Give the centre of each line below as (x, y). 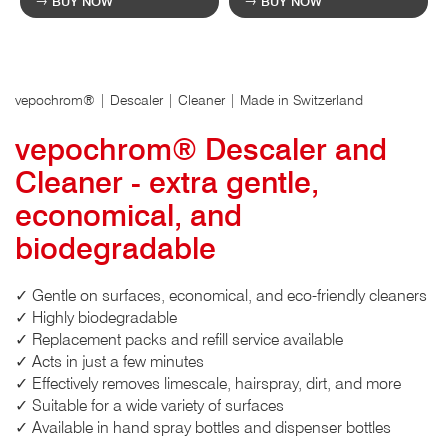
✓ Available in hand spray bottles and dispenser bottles (203, 427)
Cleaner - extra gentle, (167, 181)
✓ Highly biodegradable (96, 317)
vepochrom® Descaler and (201, 148)
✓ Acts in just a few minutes (109, 361)
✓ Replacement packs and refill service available (179, 339)
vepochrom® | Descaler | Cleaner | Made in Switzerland (189, 99)
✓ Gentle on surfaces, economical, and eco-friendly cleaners (221, 295)
